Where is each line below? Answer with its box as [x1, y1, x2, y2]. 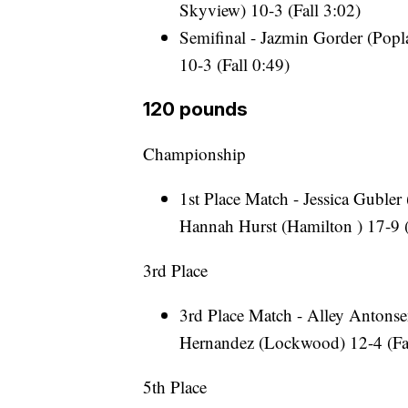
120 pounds [143, 97, 248, 121]
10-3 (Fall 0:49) [179, 53, 290, 76]
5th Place [143, 375, 207, 399]
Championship [143, 142, 246, 166]
